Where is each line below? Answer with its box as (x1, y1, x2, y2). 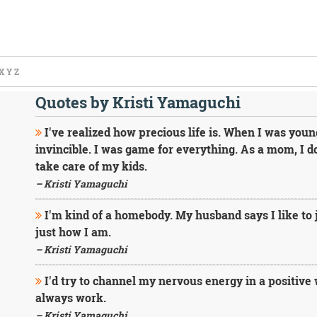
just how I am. (35, 224, 111, 239)
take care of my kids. (35, 158, 147, 173)
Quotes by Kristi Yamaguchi (35, 92, 241, 113)
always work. (35, 290, 106, 305)
